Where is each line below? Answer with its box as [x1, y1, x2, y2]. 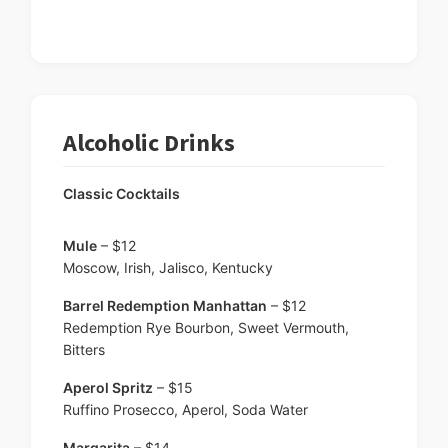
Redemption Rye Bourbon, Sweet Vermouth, [63, 319, 349, 337]
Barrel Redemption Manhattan [63, 297, 267, 315]
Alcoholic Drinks [63, 127, 235, 159]
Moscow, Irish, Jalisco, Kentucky [63, 259, 273, 277]
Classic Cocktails [63, 185, 180, 203]
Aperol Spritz [63, 379, 153, 397]
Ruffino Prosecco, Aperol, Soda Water [63, 401, 308, 419]
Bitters [63, 341, 105, 359]
